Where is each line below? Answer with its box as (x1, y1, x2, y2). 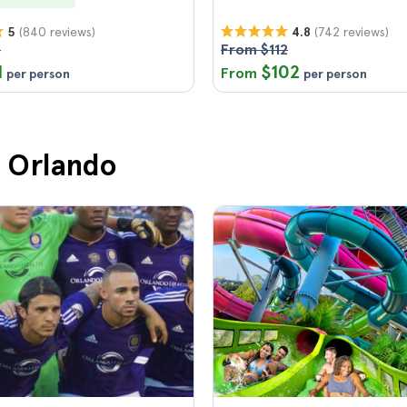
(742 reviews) (314, 24, 389, 39)
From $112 (221, 41, 288, 58)
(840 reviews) (19, 24, 95, 39)
